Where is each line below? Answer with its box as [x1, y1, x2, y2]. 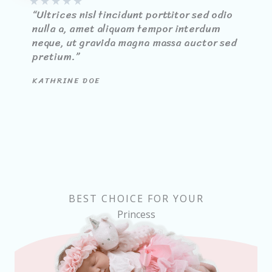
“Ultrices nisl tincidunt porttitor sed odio [32, 5, 233, 24]
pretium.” [32, 47, 80, 66]
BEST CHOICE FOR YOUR [68, 191, 204, 205]
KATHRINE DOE [32, 73, 100, 87]
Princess [117, 207, 155, 221]
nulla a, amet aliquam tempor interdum [32, 19, 220, 38]
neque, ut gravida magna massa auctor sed [32, 33, 237, 52]
